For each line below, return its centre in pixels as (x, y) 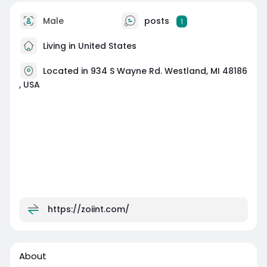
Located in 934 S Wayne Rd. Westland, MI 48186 (145, 71)
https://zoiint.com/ (88, 209)
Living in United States (88, 46)
